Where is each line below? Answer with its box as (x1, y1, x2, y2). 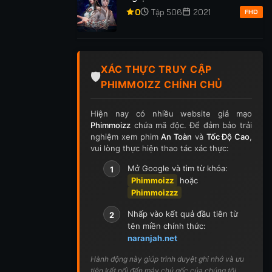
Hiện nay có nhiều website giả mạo (90, 108, 252, 118)
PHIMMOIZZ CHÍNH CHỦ (101, 78, 223, 90)
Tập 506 (151, 7, 182, 18)
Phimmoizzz (131, 187, 178, 197)
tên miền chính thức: (127, 220, 206, 231)
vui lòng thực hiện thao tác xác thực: (90, 143, 229, 153)
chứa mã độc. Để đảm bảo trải (131, 120, 252, 130)
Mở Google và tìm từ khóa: (127, 163, 228, 173)
